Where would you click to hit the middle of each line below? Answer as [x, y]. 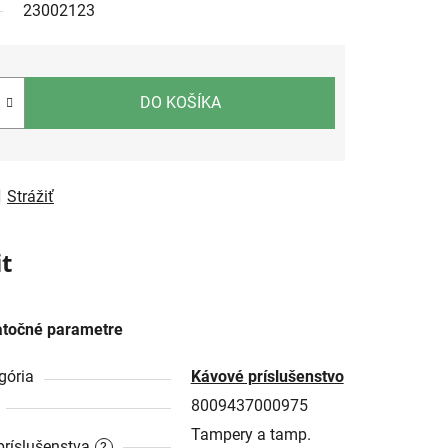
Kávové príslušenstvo [267, 376]
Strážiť [30, 196]
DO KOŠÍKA [180, 102]
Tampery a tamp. [250, 434]
